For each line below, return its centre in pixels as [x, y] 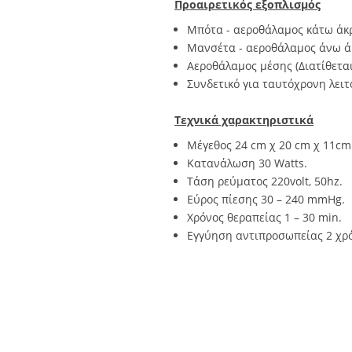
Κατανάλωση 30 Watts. [247, 163]
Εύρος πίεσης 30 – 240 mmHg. [266, 199]
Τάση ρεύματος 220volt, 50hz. [265, 181]
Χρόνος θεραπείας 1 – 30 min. [264, 217]
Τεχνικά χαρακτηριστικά [244, 119]
